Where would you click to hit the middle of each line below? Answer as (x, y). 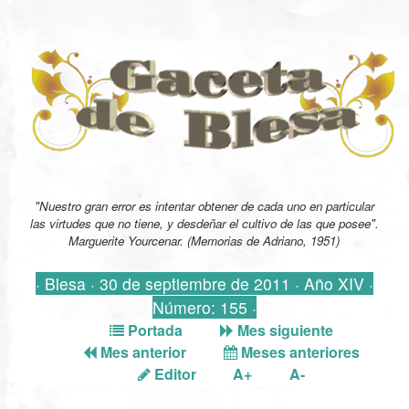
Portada (153, 330)
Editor (173, 373)
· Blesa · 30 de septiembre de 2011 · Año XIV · (204, 283)
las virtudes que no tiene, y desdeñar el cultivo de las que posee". (204, 223)
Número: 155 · (204, 307)
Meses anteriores (298, 351)
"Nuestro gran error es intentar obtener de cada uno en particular (204, 205)
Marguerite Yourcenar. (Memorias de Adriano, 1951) (204, 240)
